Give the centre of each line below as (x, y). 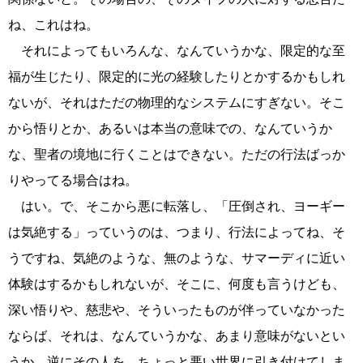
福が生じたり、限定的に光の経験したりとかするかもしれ (177, 77)
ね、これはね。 (53, 25)
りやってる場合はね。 (73, 181)
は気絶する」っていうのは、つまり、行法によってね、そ (177, 233)
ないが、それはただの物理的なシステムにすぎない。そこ (177, 103)
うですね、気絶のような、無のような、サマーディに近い (177, 258)
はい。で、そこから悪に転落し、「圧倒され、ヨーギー (177, 207)
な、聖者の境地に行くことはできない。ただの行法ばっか (177, 155)
